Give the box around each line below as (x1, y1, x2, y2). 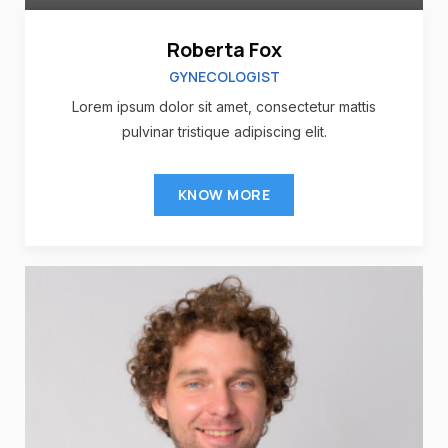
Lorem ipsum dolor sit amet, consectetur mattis (72, 97, 376, 115)
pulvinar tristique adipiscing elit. (121, 122, 327, 140)
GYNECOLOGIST (168, 66, 280, 86)
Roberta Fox (166, 35, 282, 63)
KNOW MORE (177, 184, 271, 204)
